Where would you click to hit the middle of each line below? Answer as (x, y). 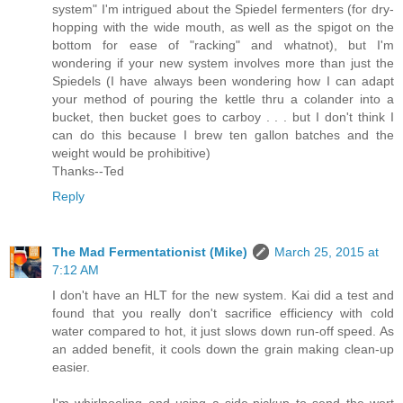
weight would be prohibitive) (131, 153)
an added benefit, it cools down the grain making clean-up (223, 349)
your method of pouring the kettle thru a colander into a (223, 99)
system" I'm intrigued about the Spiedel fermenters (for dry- (223, 9)
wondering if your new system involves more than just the (223, 63)
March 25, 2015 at (327, 252)
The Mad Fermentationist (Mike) (150, 252)
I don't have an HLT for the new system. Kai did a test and (223, 296)
